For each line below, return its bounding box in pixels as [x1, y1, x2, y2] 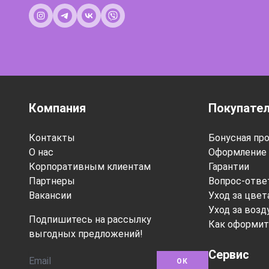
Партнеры [29, 175, 75, 187]
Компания [29, 101, 86, 115]
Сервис [208, 247, 249, 262]
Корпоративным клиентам [29, 161, 151, 172]
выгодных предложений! [29, 228, 143, 240]
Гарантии [208, 161, 249, 172]
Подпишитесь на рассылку [29, 214, 151, 225]
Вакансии [29, 190, 71, 201]
